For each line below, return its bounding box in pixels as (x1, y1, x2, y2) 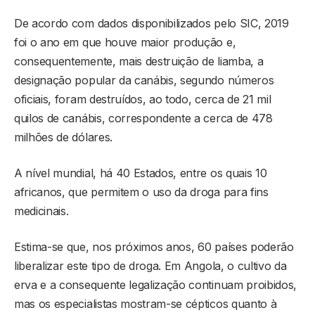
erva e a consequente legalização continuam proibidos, (14, 277, 297, 292)
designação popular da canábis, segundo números (14, 72, 274, 87)
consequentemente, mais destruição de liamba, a (14, 53, 264, 68)
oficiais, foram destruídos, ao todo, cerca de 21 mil (14, 91, 271, 106)
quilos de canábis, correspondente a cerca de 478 (14, 110, 273, 125)
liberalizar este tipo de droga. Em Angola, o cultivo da (14, 258, 287, 273)
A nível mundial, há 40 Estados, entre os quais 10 (14, 165, 267, 180)
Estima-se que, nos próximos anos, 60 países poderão (14, 239, 294, 254)
